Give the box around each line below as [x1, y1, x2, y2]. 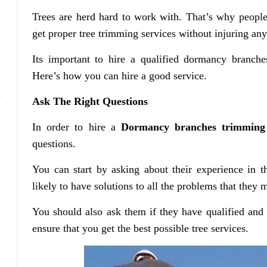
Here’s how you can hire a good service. [32, 70, 207, 82]
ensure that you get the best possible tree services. [32, 222, 249, 234]
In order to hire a [32, 121, 122, 133]
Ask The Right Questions [32, 95, 148, 107]
